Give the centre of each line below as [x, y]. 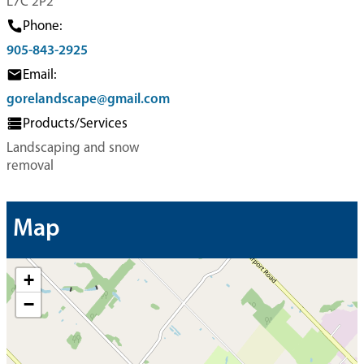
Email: [40, 75]
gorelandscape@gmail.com [88, 100]
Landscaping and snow [73, 148]
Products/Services [75, 124]
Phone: [43, 26]
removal [30, 166]
